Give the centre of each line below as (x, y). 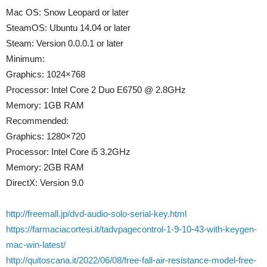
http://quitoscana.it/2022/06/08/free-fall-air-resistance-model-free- (131, 260)
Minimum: (25, 59)
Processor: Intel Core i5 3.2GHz (68, 152)
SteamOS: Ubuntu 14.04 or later (68, 28)
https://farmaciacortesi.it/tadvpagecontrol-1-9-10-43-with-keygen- (131, 229)
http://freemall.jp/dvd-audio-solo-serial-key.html (96, 214)
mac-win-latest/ (36, 245)
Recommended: (37, 121)
